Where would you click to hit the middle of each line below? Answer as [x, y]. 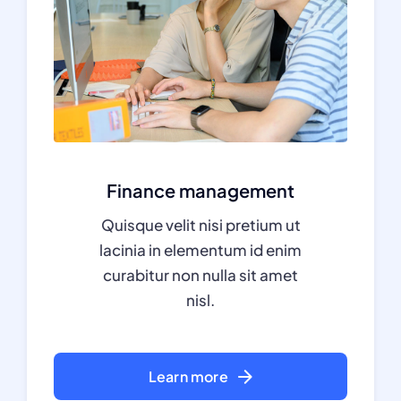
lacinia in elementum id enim [200, 250]
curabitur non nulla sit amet [200, 275]
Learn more [188, 376]
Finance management [200, 190]
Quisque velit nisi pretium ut [200, 225]
